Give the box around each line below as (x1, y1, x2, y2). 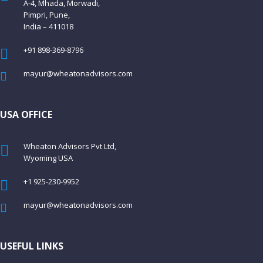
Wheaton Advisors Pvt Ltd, (23, 141, 116, 151)
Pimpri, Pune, (23, 9, 70, 20)
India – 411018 (23, 21, 73, 32)
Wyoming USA (23, 153, 75, 163)
